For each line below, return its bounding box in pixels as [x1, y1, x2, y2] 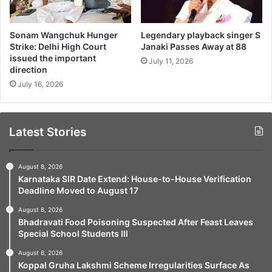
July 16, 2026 [18, 79, 63, 89]
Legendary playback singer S [141, 29, 260, 40]
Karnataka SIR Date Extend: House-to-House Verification [18, 173, 251, 184]
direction [10, 64, 47, 75]
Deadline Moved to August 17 [18, 185, 138, 195]
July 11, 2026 [149, 56, 193, 66]
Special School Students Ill [18, 228, 128, 239]
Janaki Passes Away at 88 [141, 41, 246, 52]
